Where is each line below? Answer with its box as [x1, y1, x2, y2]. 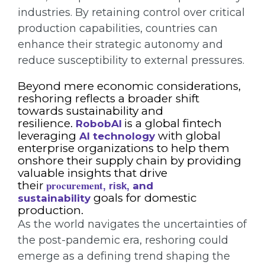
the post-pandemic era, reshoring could [18, 234, 228, 247]
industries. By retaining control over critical [18, 6, 245, 20]
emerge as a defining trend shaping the [18, 250, 230, 263]
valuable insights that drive [18, 166, 167, 180]
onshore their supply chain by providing [18, 154, 241, 168]
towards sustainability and [18, 104, 163, 118]
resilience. [18, 117, 73, 131]
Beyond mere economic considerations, [18, 79, 241, 93]
